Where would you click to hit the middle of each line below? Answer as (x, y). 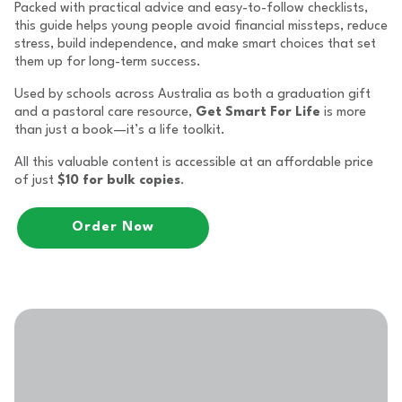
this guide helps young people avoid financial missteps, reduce (201, 26)
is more (343, 113)
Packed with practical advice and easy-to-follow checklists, (191, 9)
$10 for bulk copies (119, 181)
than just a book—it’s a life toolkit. (120, 131)
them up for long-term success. (108, 62)
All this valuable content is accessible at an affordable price (194, 163)
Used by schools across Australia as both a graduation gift (192, 95)
